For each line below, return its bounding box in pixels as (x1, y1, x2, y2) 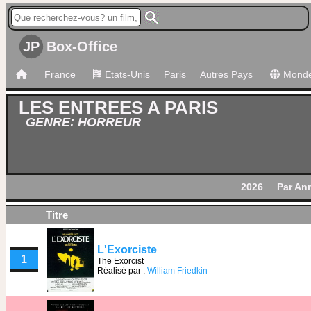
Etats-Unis (105, 69, 150, 80)
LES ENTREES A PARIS (19, 97, 218, 118)
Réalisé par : (97, 266, 147, 276)
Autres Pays (200, 69, 253, 80)
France (44, 69, 76, 80)
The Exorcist (97, 256, 144, 266)
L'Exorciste (97, 244, 157, 255)
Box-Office (47, 39, 117, 54)
